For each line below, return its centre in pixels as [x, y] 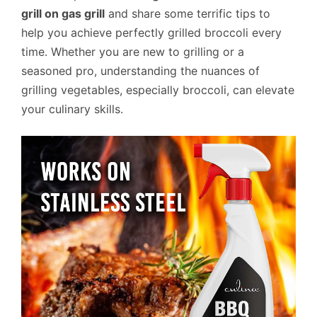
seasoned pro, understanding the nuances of [140, 70]
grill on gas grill [63, 13]
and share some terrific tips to [188, 13]
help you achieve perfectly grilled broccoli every [151, 32]
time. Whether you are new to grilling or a [133, 51]
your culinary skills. [72, 109]
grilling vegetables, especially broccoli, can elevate [158, 90]
